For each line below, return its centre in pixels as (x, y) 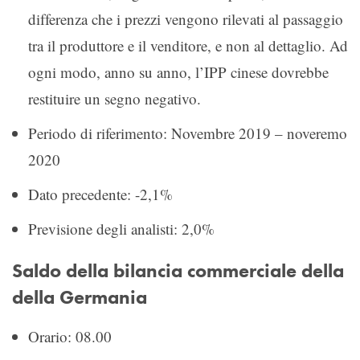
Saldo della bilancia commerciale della (178, 270)
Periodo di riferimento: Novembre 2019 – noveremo (188, 133)
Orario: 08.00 (70, 336)
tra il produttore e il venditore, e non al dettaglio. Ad (188, 45)
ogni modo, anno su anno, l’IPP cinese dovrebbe (178, 72)
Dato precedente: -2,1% (100, 194)
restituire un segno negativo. (115, 98)
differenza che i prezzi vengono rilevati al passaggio (186, 18)
